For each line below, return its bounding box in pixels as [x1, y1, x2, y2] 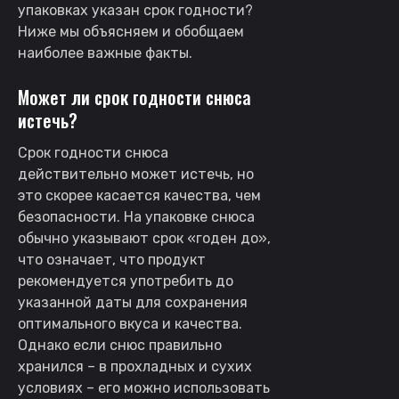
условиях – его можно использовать [18, 379, 270, 396]
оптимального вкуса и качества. [18, 314, 242, 332]
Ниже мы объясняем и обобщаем [18, 22, 244, 40]
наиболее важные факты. [18, 44, 192, 61]
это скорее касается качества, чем [18, 186, 261, 204]
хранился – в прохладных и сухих [18, 357, 252, 375]
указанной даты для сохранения [18, 293, 248, 311]
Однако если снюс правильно [18, 336, 222, 354]
